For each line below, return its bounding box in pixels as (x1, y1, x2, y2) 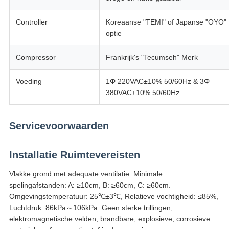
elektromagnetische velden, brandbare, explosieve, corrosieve (9, 215, 210, 223)
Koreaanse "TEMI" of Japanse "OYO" (105, 18, 226, 27)
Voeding (15, 77, 42, 86)
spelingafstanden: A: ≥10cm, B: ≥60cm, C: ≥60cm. (9, 181, 171, 190)
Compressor (15, 53, 56, 62)
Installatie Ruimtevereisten (9, 149, 140, 161)
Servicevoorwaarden (9, 120, 109, 132)
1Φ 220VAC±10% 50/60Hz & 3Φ (105, 77, 210, 86)
